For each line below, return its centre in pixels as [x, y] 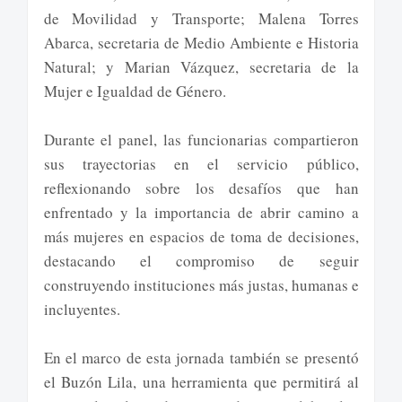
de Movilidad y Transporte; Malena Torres [201, 19]
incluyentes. [82, 310]
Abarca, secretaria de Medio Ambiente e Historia [201, 43]
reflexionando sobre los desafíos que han [201, 188]
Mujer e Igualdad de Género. [135, 92]
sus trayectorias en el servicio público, [201, 164]
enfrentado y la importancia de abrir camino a [201, 213]
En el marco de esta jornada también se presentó [201, 358]
